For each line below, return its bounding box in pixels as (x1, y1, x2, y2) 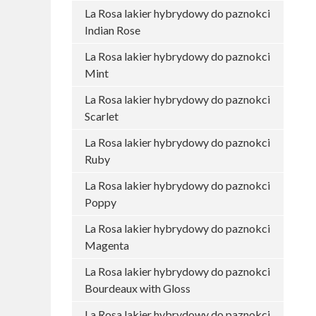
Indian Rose (85, 23, 140, 37)
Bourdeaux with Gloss (85, 281, 190, 295)
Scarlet (85, 109, 119, 123)
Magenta (85, 238, 129, 252)
